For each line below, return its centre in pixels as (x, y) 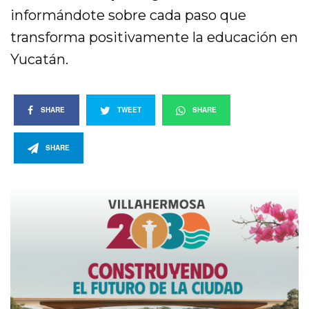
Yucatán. (39, 60)
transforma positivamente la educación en (154, 38)
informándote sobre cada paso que (129, 16)
